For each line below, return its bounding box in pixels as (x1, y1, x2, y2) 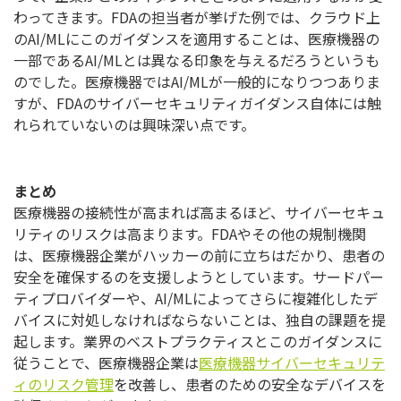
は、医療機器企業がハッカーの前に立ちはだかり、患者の (13, 244, 385, 267)
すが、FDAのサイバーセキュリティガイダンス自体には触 (13, 92, 381, 115)
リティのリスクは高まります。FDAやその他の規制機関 (13, 223, 366, 245)
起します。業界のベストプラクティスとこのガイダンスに (13, 330, 382, 353)
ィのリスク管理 (13, 373, 114, 396)
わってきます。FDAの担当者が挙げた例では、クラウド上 (13, 6, 380, 29)
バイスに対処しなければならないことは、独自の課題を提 (13, 309, 386, 331)
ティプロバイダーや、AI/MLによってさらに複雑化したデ (13, 287, 378, 310)
